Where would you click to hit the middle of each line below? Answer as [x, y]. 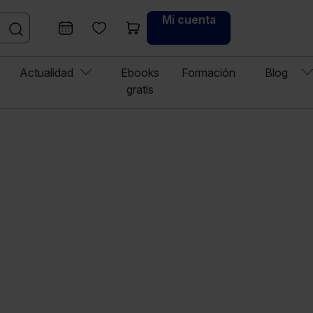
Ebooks [140, 73]
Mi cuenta [189, 20]
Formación [209, 73]
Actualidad [46, 73]
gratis [140, 90]
